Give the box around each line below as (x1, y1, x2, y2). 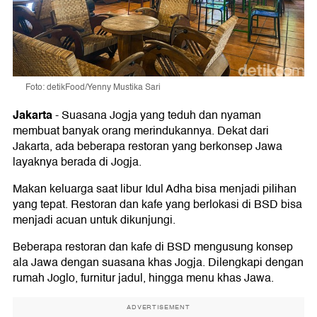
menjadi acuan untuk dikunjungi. (13, 211, 175, 230)
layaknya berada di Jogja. (13, 153, 142, 172)
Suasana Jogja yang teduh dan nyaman (62, 106, 261, 125)
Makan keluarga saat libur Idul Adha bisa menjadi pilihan (13, 180, 296, 199)
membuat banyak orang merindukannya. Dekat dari (13, 122, 269, 141)
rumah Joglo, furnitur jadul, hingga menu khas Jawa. (13, 269, 274, 288)
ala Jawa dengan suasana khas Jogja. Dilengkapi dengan (13, 253, 304, 272)
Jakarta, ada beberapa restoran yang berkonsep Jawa (13, 137, 282, 156)
